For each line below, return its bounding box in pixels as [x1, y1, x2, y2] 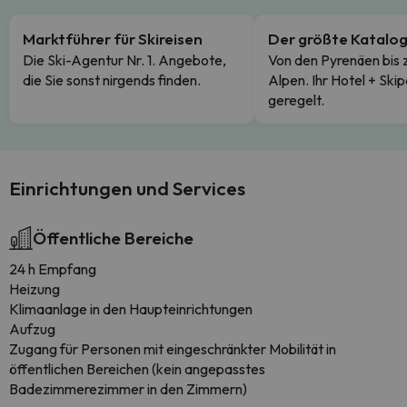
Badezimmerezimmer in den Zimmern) [9, 380, 247, 398]
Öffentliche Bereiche [33, 227, 194, 249]
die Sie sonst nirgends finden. [23, 71, 201, 89]
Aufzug [9, 320, 55, 338]
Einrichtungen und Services [9, 176, 245, 200]
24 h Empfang [9, 260, 96, 278]
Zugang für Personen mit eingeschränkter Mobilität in [9, 340, 336, 358]
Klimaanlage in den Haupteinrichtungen [9, 300, 253, 318]
